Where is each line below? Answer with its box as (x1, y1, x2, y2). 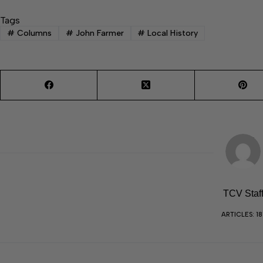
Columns (14, 28, 52, 38)
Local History (145, 28, 198, 38)
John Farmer (73, 28, 124, 38)
